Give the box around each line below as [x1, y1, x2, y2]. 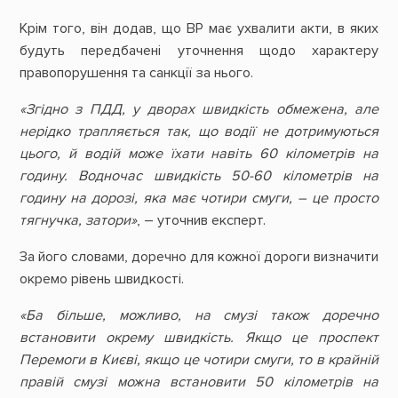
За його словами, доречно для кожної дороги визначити [19, 247, 379, 266]
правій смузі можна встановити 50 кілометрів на [19, 373, 379, 392]
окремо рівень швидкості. [19, 269, 184, 288]
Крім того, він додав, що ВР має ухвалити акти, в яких [19, 19, 379, 37]
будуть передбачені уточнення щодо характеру [19, 41, 379, 60]
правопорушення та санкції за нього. [19, 63, 253, 82]
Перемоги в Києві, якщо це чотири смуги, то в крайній [19, 351, 379, 370]
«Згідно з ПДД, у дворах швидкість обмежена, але [19, 99, 379, 118]
